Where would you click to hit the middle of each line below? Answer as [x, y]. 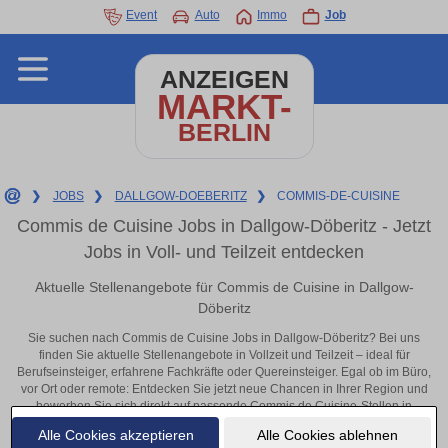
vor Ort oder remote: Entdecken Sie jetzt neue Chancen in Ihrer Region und [224, 389]
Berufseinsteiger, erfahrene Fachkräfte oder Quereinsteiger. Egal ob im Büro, [224, 372]
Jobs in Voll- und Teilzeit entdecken [224, 252]
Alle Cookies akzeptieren [115, 434]
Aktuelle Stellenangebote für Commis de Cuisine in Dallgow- [224, 286]
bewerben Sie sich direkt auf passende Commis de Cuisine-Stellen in [224, 406]
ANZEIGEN [224, 79]
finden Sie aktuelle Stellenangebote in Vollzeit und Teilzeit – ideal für [224, 355]
